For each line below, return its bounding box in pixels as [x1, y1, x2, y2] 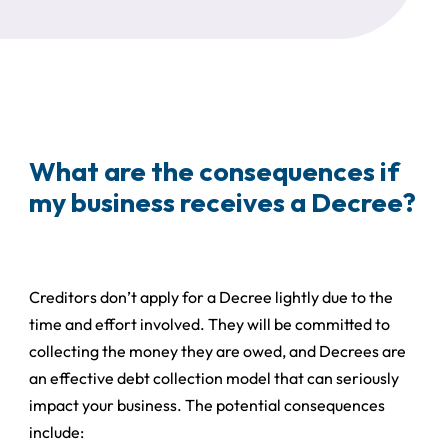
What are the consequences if [29, 153, 401, 188]
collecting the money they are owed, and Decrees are [29, 341, 407, 362]
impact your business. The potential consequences [29, 395, 386, 416]
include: [29, 422, 85, 443]
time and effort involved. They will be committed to [29, 314, 391, 335]
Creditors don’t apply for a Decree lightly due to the [29, 287, 394, 308]
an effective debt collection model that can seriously [29, 368, 400, 389]
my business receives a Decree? [29, 184, 417, 219]
